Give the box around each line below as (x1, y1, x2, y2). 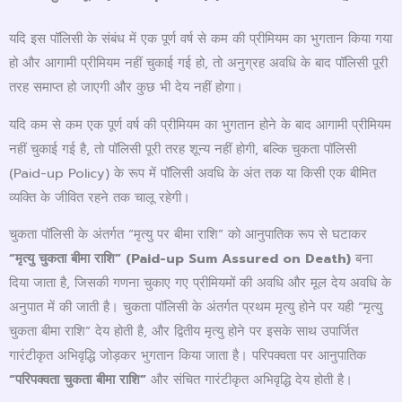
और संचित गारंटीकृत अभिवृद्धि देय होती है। (146, 370, 353, 390)
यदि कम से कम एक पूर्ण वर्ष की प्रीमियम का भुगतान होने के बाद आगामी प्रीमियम (9, 114, 391, 135)
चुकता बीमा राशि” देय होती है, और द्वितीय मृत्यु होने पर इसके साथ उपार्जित (9, 321, 358, 342)
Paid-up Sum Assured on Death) (131, 249, 351, 269)
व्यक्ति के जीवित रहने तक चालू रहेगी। (9, 187, 190, 207)
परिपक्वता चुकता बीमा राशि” (15, 370, 146, 390)
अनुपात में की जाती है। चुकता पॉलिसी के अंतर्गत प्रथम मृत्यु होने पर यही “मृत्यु (9, 297, 382, 318)
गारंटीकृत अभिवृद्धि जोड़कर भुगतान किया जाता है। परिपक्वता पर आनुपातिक (9, 345, 366, 366)
